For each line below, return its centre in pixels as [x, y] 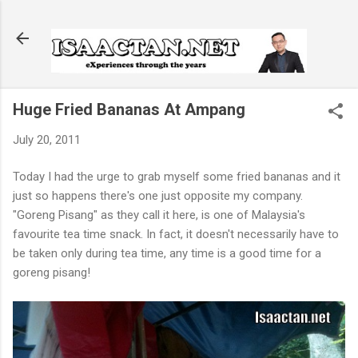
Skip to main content [179, 20]
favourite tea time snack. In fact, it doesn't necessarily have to [176, 235]
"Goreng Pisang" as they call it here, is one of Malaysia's [159, 215]
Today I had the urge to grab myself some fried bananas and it [177, 177]
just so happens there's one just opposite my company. [158, 196]
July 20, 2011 [47, 139]
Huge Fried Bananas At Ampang [129, 109]
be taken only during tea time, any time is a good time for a [167, 254]
